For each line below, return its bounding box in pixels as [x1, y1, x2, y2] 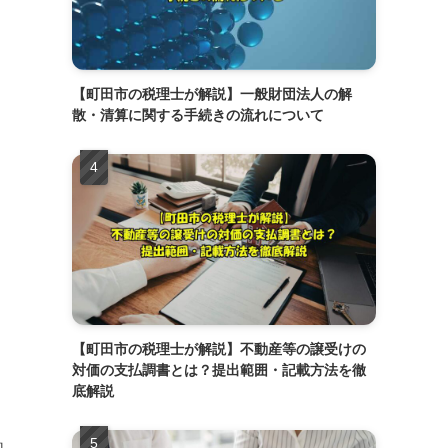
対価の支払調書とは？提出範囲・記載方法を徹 [72, 361, 366, 378]
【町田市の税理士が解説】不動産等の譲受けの [72, 340, 366, 357]
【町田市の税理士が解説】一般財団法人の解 [72, 85, 352, 102]
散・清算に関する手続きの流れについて [72, 106, 324, 123]
